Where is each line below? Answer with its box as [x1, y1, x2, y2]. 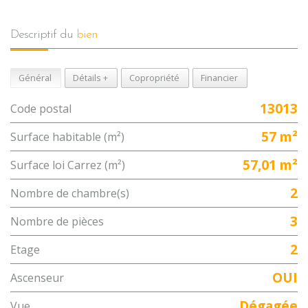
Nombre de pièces [19, 214, 104, 230]
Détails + [73, 72, 108, 85]
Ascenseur [17, 270, 64, 286]
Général [19, 72, 52, 85]
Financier [201, 72, 238, 85]
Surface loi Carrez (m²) [16, 157, 125, 173]
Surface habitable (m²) [16, 129, 124, 145]
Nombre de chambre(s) [19, 186, 129, 201]
